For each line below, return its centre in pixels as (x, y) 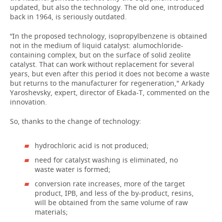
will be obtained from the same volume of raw (111, 202)
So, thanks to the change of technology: (76, 121)
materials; (51, 212)
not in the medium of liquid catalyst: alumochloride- (97, 45)
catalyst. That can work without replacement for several (102, 64)
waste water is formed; (73, 169)
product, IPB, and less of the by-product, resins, (114, 193)
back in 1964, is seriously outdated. (68, 17)
